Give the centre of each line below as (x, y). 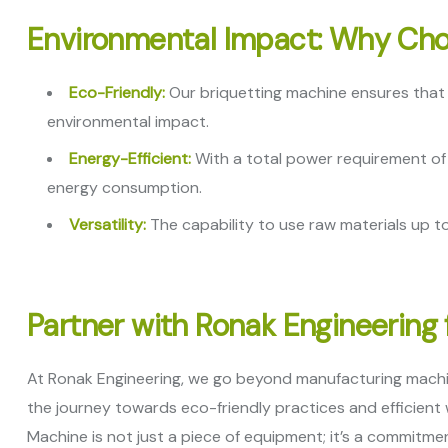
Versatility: (107, 224)
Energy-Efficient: (130, 158)
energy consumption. (124, 187)
